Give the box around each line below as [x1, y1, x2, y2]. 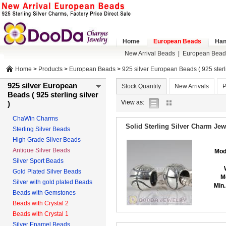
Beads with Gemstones [13, 189, 76, 196]
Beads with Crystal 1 [13, 210, 69, 217]
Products [38, 66, 63, 73]
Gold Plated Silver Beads [13, 168, 81, 175]
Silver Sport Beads [13, 157, 64, 164]
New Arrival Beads [124, 50, 175, 57]
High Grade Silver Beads [13, 136, 81, 143]
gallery [192, 98, 210, 105]
